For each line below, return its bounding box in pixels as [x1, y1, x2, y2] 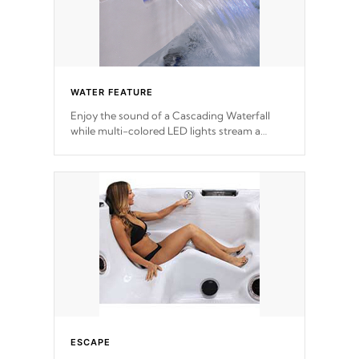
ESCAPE [71, 337, 111, 349]
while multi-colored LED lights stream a [71, 124, 260, 138]
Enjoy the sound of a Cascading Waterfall [71, 109, 270, 123]
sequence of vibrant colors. [71, 139, 201, 153]
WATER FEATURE [71, 87, 153, 99]
